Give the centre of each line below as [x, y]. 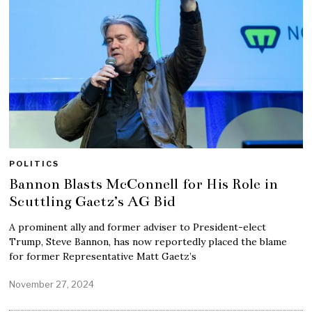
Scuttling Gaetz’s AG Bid [92, 202]
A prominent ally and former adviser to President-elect [138, 227]
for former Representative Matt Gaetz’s [103, 257]
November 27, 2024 [52, 284]
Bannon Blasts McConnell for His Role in [144, 184]
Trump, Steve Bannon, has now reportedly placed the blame [148, 242]
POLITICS [34, 164]
